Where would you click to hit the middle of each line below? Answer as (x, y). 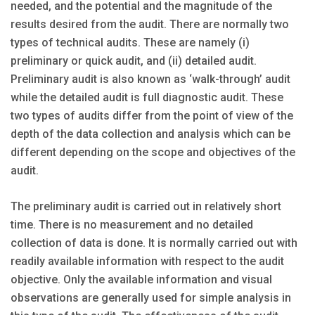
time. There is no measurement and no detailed (132, 224)
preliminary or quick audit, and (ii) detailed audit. (134, 60)
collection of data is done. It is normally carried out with (154, 243)
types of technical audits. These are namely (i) (130, 42)
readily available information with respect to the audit (147, 261)
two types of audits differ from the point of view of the (152, 115)
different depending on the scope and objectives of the (153, 152)
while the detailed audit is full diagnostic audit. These (147, 97)
